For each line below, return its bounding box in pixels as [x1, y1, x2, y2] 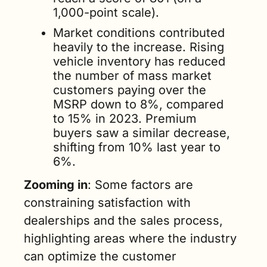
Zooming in [24, 178, 88, 192]
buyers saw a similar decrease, [53, 126, 230, 140]
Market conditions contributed [53, 26, 225, 40]
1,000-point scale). [53, 5, 159, 20]
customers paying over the [53, 83, 206, 97]
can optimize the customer [24, 249, 176, 263]
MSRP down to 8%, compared [53, 97, 223, 111]
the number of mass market [53, 69, 212, 83]
